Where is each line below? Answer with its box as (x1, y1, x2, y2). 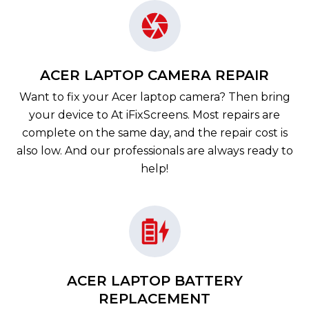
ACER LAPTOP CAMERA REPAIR (40, 67, 269, 83)
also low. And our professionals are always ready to (16, 144, 293, 157)
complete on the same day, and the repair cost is (21, 126, 288, 139)
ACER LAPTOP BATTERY (66, 272, 243, 289)
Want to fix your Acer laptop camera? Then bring (19, 90, 290, 103)
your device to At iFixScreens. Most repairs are (29, 108, 280, 121)
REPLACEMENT (99, 290, 210, 307)
